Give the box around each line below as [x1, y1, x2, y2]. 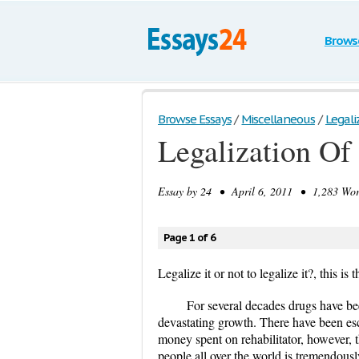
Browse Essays [158, 111, 232, 127]
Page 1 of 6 [163, 231, 216, 244]
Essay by [158, 184, 200, 199]
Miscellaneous [241, 111, 315, 127]
